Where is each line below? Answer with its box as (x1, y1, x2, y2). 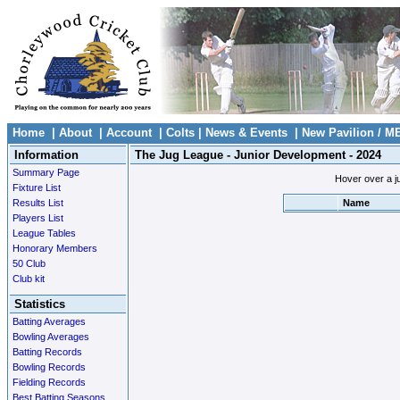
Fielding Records (12, 377, 86, 387)
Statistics (14, 297, 65, 311)
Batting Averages (12, 316, 86, 327)
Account (106, 126, 152, 139)
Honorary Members (12, 243, 97, 254)
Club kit (12, 273, 45, 284)
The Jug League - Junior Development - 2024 (135, 148, 381, 162)
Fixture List (12, 182, 61, 193)
